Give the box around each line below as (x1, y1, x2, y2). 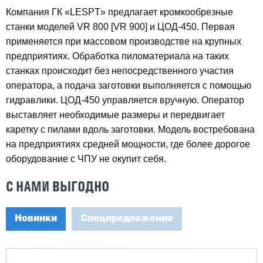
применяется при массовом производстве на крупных (6, 36, 241, 46)
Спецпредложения (80, 215, 173, 223)
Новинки (15, 215, 57, 223)
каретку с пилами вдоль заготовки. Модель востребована (6, 124, 255, 134)
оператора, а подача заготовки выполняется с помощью (6, 80, 251, 90)
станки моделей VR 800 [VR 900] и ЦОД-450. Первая (6, 22, 235, 32)
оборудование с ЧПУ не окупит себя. (6, 154, 166, 164)
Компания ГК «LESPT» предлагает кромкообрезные (6, 7, 233, 17)
